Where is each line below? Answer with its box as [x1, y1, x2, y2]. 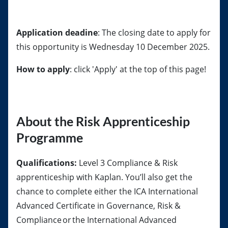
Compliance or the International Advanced [16, 214, 177, 225]
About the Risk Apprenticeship [16, 113, 190, 129]
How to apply [16, 64, 70, 75]
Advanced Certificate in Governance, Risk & [16, 200, 181, 211]
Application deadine [16, 27, 98, 38]
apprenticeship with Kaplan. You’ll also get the [16, 172, 192, 183]
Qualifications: [16, 157, 79, 168]
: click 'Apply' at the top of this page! [70, 64, 206, 75]
